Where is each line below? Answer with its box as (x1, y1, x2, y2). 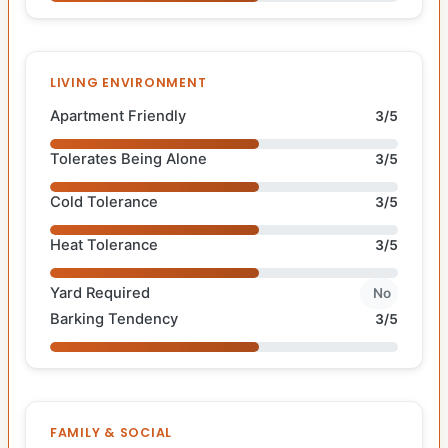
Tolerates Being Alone (50, 150, 207, 169)
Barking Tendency (50, 309, 178, 328)
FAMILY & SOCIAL (50, 423, 173, 441)
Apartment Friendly (50, 107, 186, 126)
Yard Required (50, 283, 150, 302)
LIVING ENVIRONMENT (50, 74, 207, 92)
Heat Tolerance (50, 236, 158, 255)
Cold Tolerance (50, 193, 158, 212)
